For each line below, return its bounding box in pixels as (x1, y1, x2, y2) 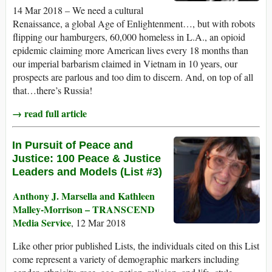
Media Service (13, 216, 71, 230)
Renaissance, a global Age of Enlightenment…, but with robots (13, 17, 255, 30)
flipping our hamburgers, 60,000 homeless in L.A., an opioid (13, 30, 245, 44)
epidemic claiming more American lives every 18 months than (13, 44, 248, 57)
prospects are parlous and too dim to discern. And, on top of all (13, 70, 253, 84)
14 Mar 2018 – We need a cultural (13, 4, 143, 17)
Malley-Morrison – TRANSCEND (13, 202, 155, 217)
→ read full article (12, 106, 87, 121)
